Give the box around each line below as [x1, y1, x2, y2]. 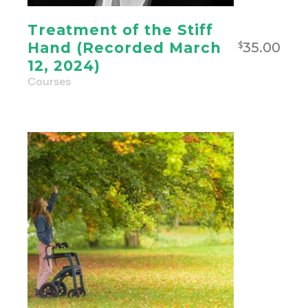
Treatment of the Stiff [27, 21, 214, 39]
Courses [27, 74, 71, 89]
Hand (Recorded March [27, 39, 222, 57]
